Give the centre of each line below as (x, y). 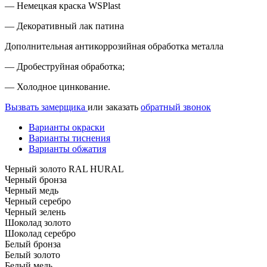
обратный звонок (176, 107)
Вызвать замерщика (45, 107)
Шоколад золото (38, 222)
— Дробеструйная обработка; (65, 66)
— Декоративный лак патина (64, 26)
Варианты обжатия (67, 148)
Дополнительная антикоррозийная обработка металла (114, 46)
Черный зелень (35, 212)
